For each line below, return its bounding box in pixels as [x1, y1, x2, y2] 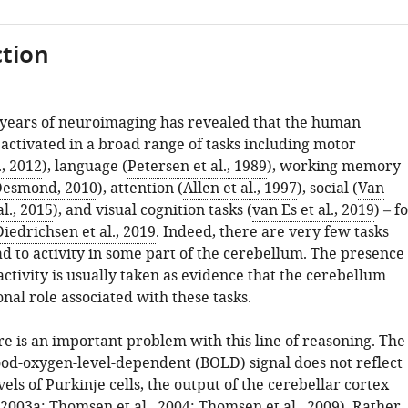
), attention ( [97, 178, 183, 199]
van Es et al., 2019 [251, 199, 374, 221]
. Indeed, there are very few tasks [155, 221, 389, 243]
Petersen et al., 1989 [127, 156, 267, 178]
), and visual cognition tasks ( [52, 199, 252, 221]
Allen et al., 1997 [182, 178, 297, 199]
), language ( [41, 156, 127, 178]
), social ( [296, 178, 358, 199]
